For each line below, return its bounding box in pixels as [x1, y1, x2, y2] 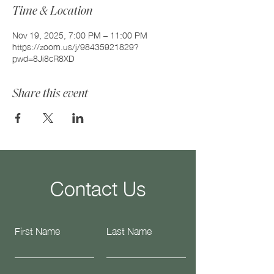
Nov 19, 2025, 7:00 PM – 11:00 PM [12, 26, 147, 42]
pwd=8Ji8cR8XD [12, 50, 75, 65]
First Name [15, 221, 60, 239]
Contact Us [50, 168, 146, 205]
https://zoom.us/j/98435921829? [12, 38, 139, 54]
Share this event [12, 86, 88, 101]
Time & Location [12, 3, 92, 18]
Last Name [106, 221, 152, 239]
